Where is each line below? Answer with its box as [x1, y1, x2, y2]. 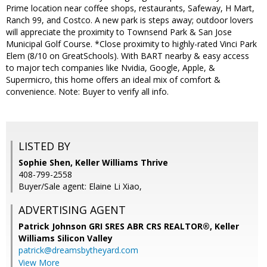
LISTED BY [18, 139, 70, 154]
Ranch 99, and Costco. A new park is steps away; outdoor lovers [6, 14, 253, 26]
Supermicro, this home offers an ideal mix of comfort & [6, 74, 221, 86]
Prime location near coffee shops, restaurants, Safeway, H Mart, [6, 2, 254, 14]
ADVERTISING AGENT [18, 203, 126, 218]
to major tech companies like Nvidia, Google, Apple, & [6, 62, 215, 74]
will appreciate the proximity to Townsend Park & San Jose [6, 26, 232, 38]
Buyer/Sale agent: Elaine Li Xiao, [18, 181, 142, 193]
